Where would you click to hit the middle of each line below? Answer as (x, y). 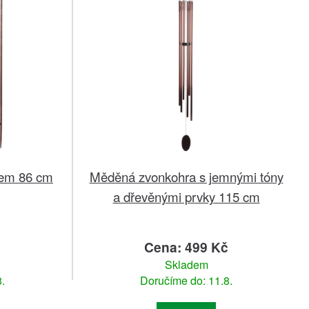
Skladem (186, 265)
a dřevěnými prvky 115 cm (186, 197)
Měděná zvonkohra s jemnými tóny (186, 177)
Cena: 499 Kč (186, 247)
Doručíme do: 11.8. (186, 281)
